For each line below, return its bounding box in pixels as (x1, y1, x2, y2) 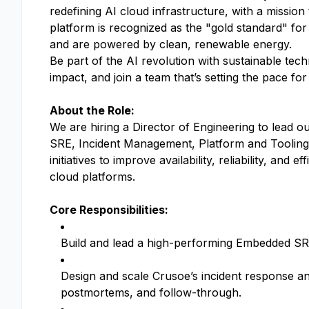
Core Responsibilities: (50, 203, 168, 217)
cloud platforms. (50, 170, 135, 183)
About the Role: (50, 103, 134, 117)
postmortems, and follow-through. (61, 286, 241, 299)
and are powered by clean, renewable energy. (50, 37, 292, 51)
